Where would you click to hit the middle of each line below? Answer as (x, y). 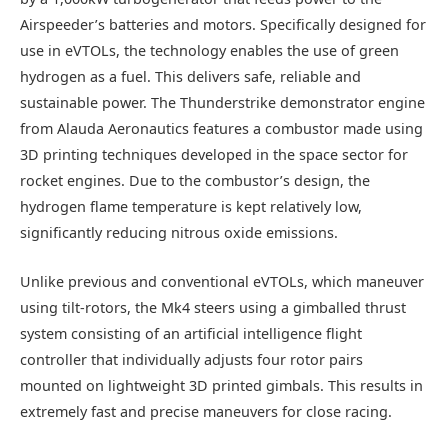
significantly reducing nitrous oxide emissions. (179, 233)
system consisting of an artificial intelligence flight (191, 333)
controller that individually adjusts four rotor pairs (191, 359)
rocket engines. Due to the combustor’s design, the (195, 181)
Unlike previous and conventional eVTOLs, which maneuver (222, 281)
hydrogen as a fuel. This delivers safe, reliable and (190, 77)
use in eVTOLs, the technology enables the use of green (209, 51)
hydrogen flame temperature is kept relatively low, (191, 207)
